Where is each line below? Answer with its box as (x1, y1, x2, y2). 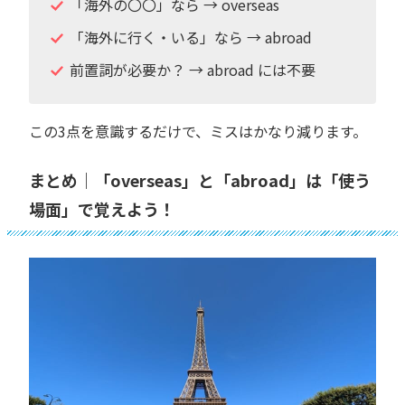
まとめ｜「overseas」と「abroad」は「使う (29, 167, 371, 192)
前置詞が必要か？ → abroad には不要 (69, 58, 316, 80)
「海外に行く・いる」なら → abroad (69, 25, 312, 48)
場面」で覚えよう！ (29, 196, 175, 221)
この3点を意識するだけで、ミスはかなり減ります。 (29, 119, 367, 142)
